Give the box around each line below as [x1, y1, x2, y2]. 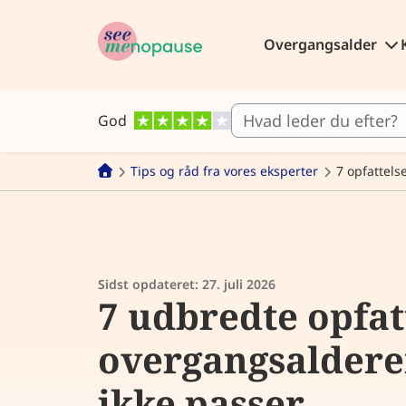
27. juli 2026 [202, 275, 275, 294]
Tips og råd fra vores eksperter [130, 162, 318, 179]
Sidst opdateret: [98, 275, 202, 294]
